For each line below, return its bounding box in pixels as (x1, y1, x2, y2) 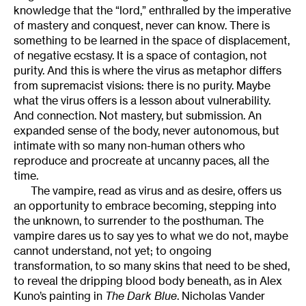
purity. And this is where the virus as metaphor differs (14, 64, 281, 78)
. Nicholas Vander (177, 289, 265, 303)
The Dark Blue (105, 289, 177, 303)
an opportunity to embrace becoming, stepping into (14, 199, 277, 213)
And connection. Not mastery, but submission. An (14, 109, 262, 123)
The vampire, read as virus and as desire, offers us (31, 184, 281, 198)
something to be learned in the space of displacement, (14, 33, 290, 48)
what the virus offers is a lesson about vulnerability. (14, 94, 270, 108)
